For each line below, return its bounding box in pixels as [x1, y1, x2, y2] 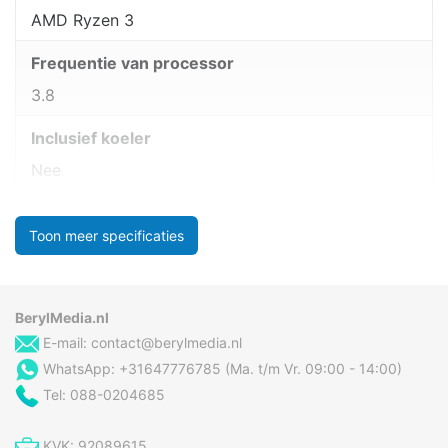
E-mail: [39, 333, 91, 351]
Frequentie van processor [31, 53, 234, 74]
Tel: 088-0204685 [39, 386, 165, 404]
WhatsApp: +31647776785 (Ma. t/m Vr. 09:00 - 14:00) [39, 360, 402, 378]
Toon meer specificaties [29, 226, 184, 244]
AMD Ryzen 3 [31, 10, 134, 31]
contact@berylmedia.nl [91, 333, 242, 351]
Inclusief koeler [31, 128, 151, 149]
